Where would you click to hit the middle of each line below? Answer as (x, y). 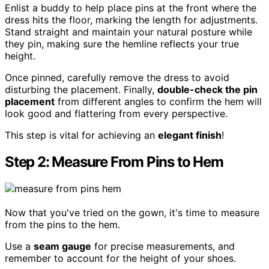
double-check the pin (207, 89)
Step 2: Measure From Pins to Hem (114, 162)
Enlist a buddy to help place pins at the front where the (131, 8)
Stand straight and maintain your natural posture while (128, 32)
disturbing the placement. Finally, (81, 89)
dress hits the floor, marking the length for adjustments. (131, 20)
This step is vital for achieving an (81, 135)
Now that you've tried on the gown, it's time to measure (132, 212)
